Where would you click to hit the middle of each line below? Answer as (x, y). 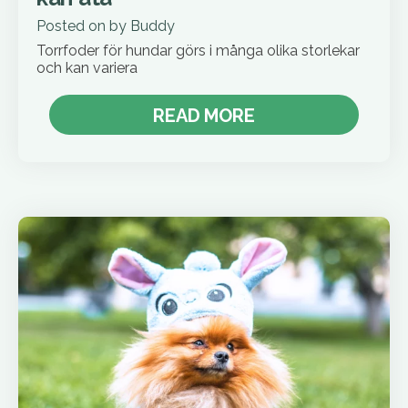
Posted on (73, 26)
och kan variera (87, 68)
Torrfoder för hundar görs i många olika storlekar (198, 51)
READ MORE (204, 116)
